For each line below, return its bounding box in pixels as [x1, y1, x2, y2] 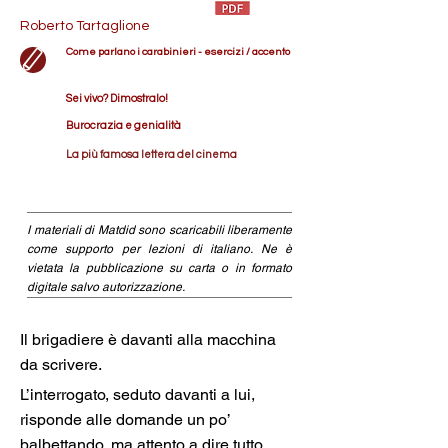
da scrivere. [20, 355, 105, 374]
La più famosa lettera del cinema [66, 149, 237, 160]
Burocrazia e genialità [66, 120, 181, 131]
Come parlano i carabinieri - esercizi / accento [66, 46, 290, 57]
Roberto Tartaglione [20, 19, 150, 33]
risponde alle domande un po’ [20, 410, 234, 429]
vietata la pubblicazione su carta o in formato [27, 261, 292, 275]
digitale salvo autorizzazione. [27, 280, 185, 294]
